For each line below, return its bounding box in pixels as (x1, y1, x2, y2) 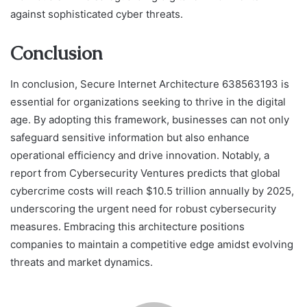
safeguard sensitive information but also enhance (10, 130, 249, 144)
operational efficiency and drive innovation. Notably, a (10, 148, 269, 162)
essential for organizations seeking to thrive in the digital (10, 95, 286, 108)
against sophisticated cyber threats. (10, 8, 183, 21)
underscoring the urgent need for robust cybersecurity (10, 201, 276, 215)
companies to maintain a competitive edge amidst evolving (10, 237, 293, 251)
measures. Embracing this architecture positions (10, 219, 245, 233)
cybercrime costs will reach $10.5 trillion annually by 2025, (10, 184, 294, 197)
